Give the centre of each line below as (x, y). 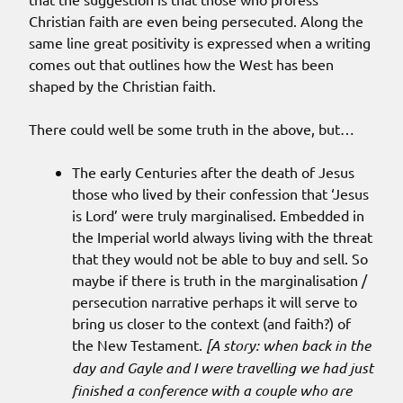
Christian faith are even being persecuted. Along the (196, 21)
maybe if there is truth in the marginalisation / (219, 280)
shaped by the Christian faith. (122, 86)
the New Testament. (139, 345)
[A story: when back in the (288, 345)
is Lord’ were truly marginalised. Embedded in (218, 215)
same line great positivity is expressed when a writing (200, 43)
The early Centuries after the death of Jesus (213, 172)
